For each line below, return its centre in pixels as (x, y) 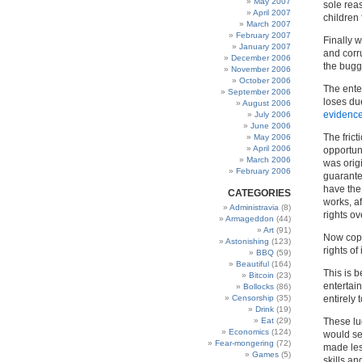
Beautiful (253, 264)
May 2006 (272, 137)
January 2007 (265, 46)
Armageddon (250, 219)
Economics (249, 332)
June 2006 (271, 126)
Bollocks (259, 286)
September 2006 (259, 92)
